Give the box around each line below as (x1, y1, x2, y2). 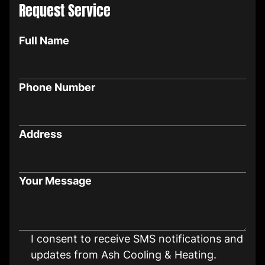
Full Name (19, 34, 69, 47)
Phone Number (19, 81, 95, 94)
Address (19, 128, 62, 141)
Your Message (19, 174, 92, 188)
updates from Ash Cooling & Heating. (31, 248, 216, 261)
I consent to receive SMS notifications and (31, 232, 243, 245)
